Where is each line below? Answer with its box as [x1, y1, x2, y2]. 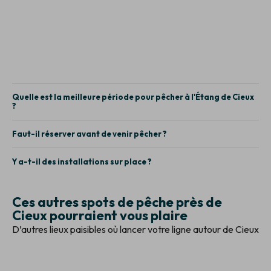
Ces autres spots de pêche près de [12, 193, 222, 211]
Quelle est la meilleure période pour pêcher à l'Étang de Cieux [12, 91, 254, 102]
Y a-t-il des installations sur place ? [12, 156, 152, 166]
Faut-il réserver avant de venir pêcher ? [12, 128, 167, 139]
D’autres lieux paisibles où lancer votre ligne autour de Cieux [12, 223, 259, 235]
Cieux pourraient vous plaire [12, 206, 188, 224]
